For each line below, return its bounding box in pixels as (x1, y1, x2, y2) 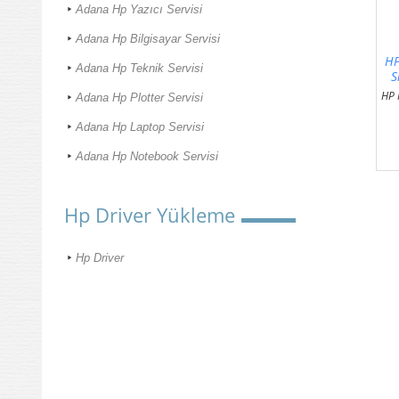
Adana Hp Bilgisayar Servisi (76, 32, 220, 46)
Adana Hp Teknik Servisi (76, 61, 203, 76)
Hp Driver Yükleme (64, 201, 235, 229)
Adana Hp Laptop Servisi (76, 120, 204, 134)
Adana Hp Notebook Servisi (76, 150, 218, 164)
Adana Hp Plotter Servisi (76, 91, 203, 105)
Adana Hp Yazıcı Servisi (76, 3, 202, 17)
